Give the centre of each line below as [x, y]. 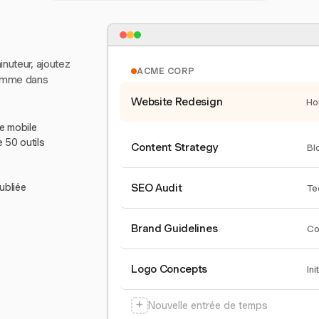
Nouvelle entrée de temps [208, 305]
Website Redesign [177, 102]
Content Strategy [175, 147]
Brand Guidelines [174, 229]
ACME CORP [166, 71]
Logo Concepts [169, 269]
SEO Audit [157, 188]
